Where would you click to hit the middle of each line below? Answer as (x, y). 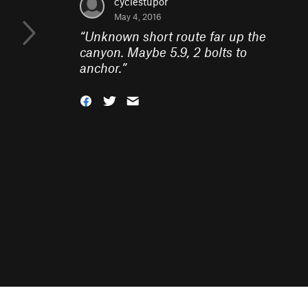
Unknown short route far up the (175, 36)
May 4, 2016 (138, 16)
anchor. (101, 68)
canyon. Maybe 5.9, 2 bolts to (163, 52)
